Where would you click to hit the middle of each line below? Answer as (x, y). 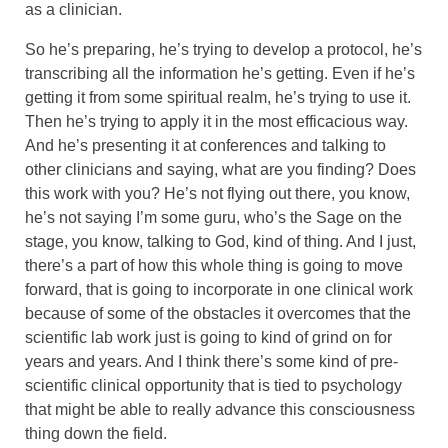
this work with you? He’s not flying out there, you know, (217, 193)
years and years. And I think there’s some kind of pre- (211, 361)
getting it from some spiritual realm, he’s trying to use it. (218, 97)
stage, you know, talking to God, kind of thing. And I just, (220, 241)
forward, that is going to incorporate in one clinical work (219, 289)
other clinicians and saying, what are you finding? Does (220, 169)
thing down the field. (98, 433)
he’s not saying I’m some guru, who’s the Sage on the (213, 217)
